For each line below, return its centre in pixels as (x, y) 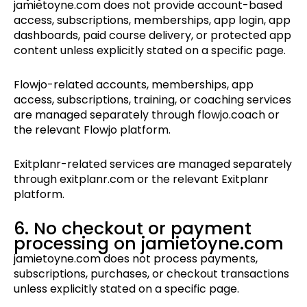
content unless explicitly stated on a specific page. (150, 51)
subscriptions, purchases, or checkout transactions (151, 274)
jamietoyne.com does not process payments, (136, 259)
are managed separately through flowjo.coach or (147, 115)
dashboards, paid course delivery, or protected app (152, 36)
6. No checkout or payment (133, 229)
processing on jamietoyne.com (149, 244)
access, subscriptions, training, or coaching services (152, 100)
